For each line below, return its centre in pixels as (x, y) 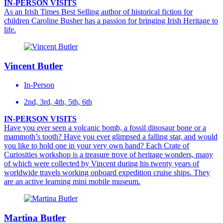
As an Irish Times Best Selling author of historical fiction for (98, 11)
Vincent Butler (33, 66)
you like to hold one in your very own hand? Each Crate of (97, 146)
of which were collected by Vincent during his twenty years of (102, 164)
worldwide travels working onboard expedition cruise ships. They (107, 173)
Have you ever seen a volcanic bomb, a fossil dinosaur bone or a (105, 128)
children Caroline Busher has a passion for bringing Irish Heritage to (111, 20)
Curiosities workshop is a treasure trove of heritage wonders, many (109, 155)
